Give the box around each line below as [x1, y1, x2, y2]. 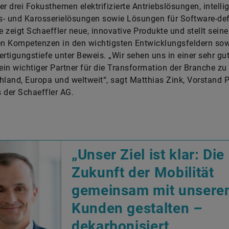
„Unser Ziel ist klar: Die [72, 146, 224, 163]
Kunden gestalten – [72, 200, 203, 217]
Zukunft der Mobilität [72, 164, 214, 181]
